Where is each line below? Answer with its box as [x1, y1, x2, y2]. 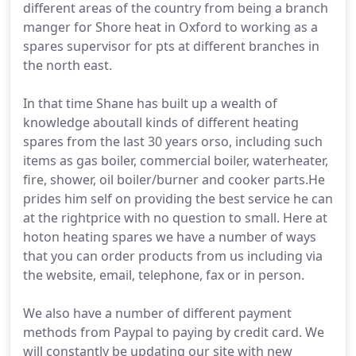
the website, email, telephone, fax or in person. [23, 266, 304, 284]
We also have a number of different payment [23, 304, 292, 322]
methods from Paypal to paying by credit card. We [23, 323, 324, 341]
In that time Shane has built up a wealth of [23, 95, 277, 112]
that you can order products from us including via [23, 247, 323, 265]
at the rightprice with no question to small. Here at [23, 209, 327, 226]
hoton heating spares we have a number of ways [23, 228, 316, 246]
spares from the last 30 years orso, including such [23, 133, 323, 150]
